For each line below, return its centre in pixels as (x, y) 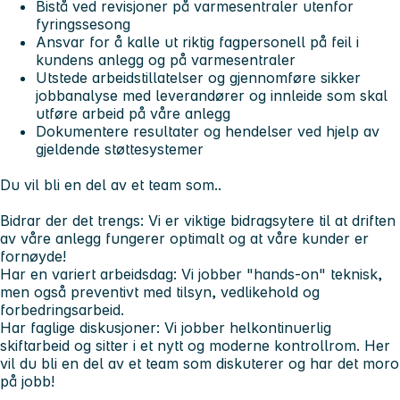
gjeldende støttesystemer (120, 149)
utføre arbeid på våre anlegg (133, 113)
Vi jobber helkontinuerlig (246, 327)
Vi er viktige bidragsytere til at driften (270, 220)
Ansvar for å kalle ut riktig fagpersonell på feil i (197, 42)
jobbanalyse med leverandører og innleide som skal (212, 95)
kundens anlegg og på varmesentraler (166, 59)
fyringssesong (83, 24)
